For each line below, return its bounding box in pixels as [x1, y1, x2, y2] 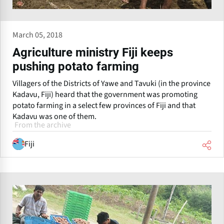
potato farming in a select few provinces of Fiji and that [12, 99, 195, 111]
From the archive [14, 119, 71, 130]
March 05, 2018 [12, 29, 62, 40]
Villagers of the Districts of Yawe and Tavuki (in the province [12, 77, 210, 89]
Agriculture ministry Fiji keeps [12, 45, 173, 59]
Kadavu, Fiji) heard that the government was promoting [12, 88, 197, 100]
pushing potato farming [12, 59, 139, 73]
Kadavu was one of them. [12, 110, 96, 122]
